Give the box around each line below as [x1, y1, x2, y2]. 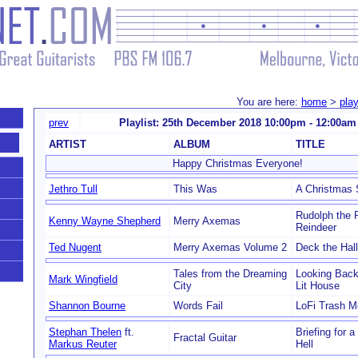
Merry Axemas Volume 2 [173, 241, 287, 253]
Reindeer [296, 221, 336, 233]
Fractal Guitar [173, 332, 237, 344]
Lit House [296, 280, 340, 292]
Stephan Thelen [49, 326, 121, 338]
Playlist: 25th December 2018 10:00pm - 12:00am [118, 117, 356, 129]
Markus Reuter [49, 338, 117, 350]
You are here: [237, 96, 301, 108]
